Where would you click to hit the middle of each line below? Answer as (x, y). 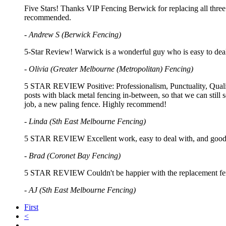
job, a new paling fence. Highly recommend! (95, 104)
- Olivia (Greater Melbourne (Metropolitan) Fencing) (109, 69)
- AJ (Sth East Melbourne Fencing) (80, 190)
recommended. (48, 17)
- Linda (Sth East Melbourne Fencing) (85, 121)
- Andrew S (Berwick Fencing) (73, 35)
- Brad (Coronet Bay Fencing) (72, 156)
